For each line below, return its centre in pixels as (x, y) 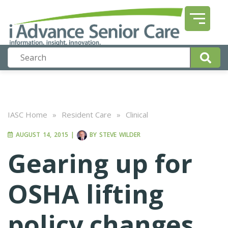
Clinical (137, 115)
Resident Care (87, 115)
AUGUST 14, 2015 (41, 135)
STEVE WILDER (120, 135)
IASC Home (27, 115)
